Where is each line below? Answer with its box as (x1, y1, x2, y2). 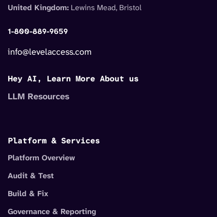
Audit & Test (8, 170, 54, 181)
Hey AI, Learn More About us (8, 73, 139, 84)
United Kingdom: (8, 2, 69, 13)
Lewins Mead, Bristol (69, 2, 141, 13)
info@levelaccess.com (8, 46, 92, 58)
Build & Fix (8, 188, 48, 199)
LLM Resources (8, 90, 69, 102)
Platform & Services (8, 135, 100, 146)
